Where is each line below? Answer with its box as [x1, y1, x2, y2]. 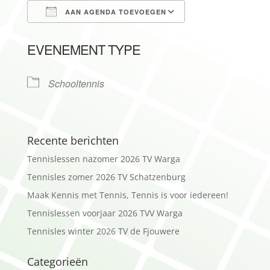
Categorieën [27, 254, 88, 269]
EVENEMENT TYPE [27, 40, 140, 58]
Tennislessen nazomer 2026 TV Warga [27, 153, 180, 165]
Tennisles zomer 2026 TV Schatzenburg [27, 171, 186, 183]
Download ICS [48, 27, 111, 40]
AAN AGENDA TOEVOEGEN [62, 7, 166, 16]
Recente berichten [27, 133, 119, 148]
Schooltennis [48, 77, 104, 90]
